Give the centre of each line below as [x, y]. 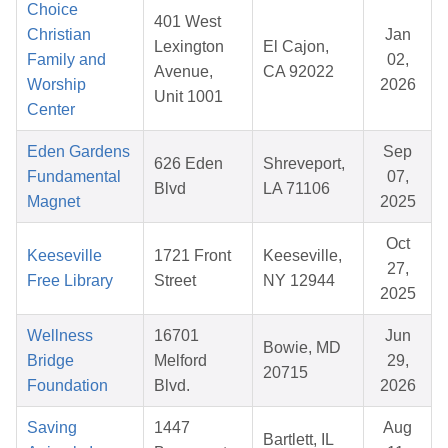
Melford [180, 361]
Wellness [60, 336]
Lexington [189, 47]
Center [51, 110]
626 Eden [188, 164]
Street [175, 281]
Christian [59, 35]
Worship [56, 85]
